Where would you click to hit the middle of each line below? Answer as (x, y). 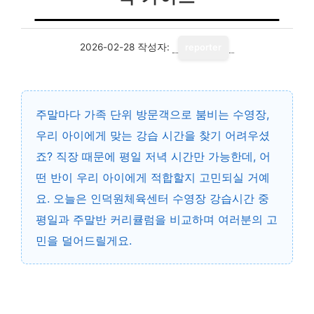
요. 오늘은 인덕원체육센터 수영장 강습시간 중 (152, 198)
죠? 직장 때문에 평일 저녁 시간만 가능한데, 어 (153, 156)
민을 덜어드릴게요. (84, 240)
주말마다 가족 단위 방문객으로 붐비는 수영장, (152, 114)
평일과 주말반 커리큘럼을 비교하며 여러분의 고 (157, 219)
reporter (203, 47)
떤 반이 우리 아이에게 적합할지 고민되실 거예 (153, 177)
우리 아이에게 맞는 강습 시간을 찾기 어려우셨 (153, 135)
